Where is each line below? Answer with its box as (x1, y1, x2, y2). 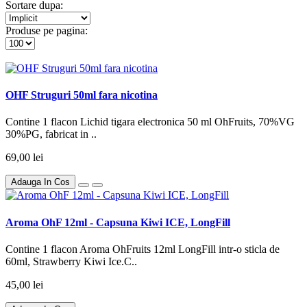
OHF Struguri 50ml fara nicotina (5, 89, 158, 101)
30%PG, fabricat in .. (5, 128, 97, 140)
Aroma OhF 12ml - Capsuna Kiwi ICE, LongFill (5, 216, 230, 228)
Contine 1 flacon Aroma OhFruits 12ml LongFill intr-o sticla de (5, 243, 280, 255)
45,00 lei (5, 278, 43, 291)
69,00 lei (5, 151, 43, 164)
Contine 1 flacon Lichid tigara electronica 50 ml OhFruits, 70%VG (5, 116, 297, 128)
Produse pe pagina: (5, 24, 88, 36)
